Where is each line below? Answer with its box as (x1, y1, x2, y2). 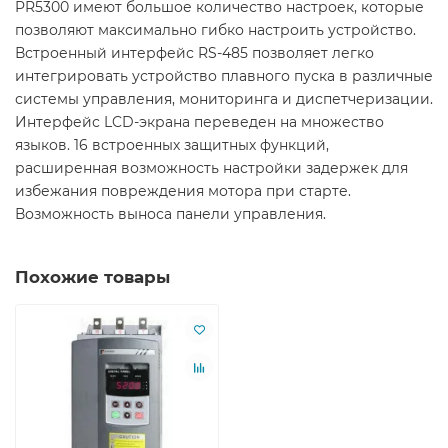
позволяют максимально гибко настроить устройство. (15, 21, 416, 40)
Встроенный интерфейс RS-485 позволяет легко (15, 44, 374, 63)
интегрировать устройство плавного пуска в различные (15, 67, 433, 86)
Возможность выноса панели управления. (15, 205, 326, 224)
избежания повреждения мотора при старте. (15, 182, 351, 201)
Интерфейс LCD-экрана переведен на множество (15, 113, 384, 132)
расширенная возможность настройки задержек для (15, 159, 408, 178)
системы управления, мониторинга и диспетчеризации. (15, 90, 433, 109)
